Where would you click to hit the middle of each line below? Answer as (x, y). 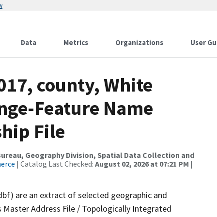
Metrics (76, 42)
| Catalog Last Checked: (55, 164)
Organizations (139, 42)
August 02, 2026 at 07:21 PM (142, 164)
